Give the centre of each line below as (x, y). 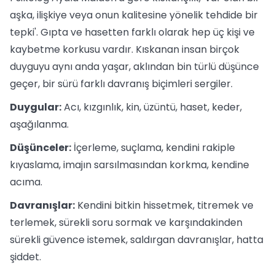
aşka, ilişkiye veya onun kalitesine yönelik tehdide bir (134, 15)
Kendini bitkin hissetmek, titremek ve (164, 205)
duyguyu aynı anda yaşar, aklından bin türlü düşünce (134, 67)
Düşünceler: (41, 148)
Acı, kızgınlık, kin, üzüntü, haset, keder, (152, 107)
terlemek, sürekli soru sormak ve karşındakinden (126, 223)
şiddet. (25, 257)
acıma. (26, 182)
